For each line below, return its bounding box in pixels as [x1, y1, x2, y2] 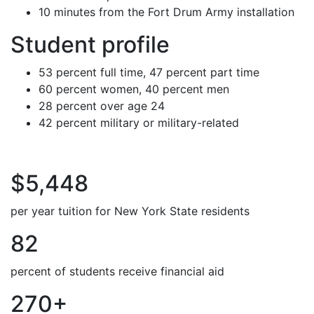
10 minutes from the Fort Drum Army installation [39, 5, 294, 19]
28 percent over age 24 [39, 99, 165, 113]
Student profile [11, 31, 170, 58]
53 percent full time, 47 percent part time [39, 65, 259, 79]
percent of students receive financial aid [11, 264, 224, 278]
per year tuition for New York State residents [11, 204, 250, 218]
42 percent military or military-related [39, 116, 239, 130]
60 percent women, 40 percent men [39, 82, 229, 96]
